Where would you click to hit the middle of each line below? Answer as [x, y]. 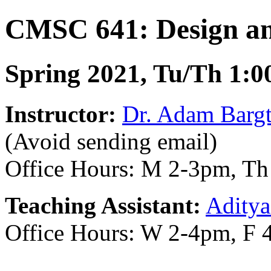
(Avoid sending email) [111, 141]
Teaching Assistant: [103, 205]
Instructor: [60, 114]
